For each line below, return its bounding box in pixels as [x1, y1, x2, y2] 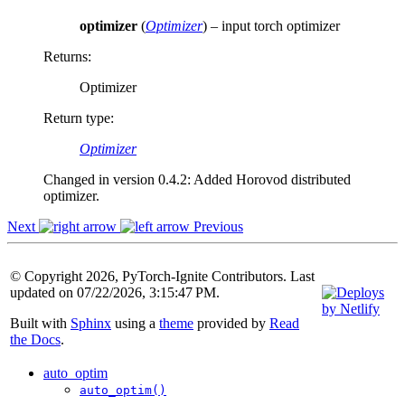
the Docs [10, 331, 61, 347]
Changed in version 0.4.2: [43, 171, 193, 187]
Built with [10, 315, 71, 331]
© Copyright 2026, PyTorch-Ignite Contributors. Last [10, 268, 315, 284]
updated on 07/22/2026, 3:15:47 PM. [10, 284, 220, 300]
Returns [43, 48, 88, 64]
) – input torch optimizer [202, 17, 340, 33]
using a [111, 315, 159, 331]
